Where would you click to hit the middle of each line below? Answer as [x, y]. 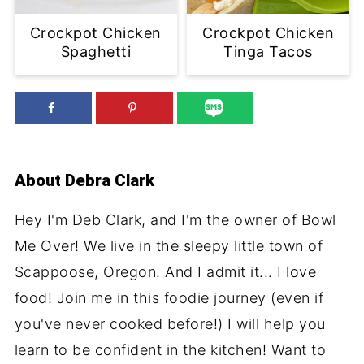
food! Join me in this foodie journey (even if [169, 298]
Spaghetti [96, 51]
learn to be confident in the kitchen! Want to [170, 350]
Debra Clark [109, 181]
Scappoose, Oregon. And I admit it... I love [165, 272]
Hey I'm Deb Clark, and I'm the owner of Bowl [175, 220]
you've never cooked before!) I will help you [170, 324]
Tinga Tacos [268, 51]
